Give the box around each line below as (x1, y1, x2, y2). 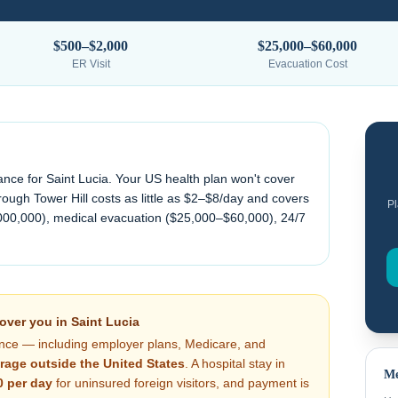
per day (4, 376, 52, 390)
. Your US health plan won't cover (108, 171, 295, 186)
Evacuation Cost (267, 58, 347, 70)
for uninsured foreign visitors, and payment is (52, 376, 309, 390)
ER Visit (71, 58, 110, 70)
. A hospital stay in (185, 356, 285, 370)
